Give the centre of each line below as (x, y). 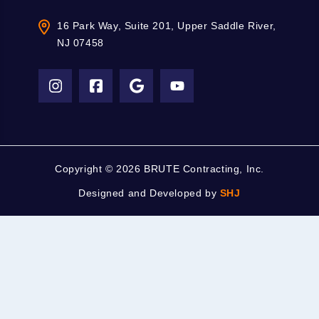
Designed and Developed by (149, 193)
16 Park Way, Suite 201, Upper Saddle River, (167, 26)
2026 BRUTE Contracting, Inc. (190, 169)
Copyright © (85, 169)
